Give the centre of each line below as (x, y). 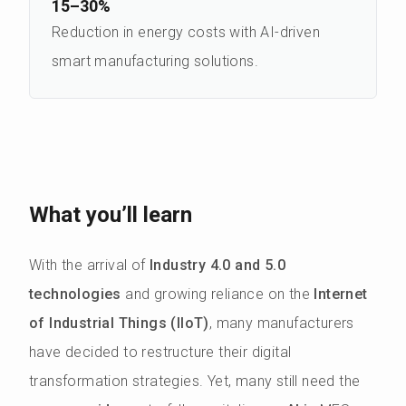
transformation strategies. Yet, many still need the (195, 381)
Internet (341, 294)
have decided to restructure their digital (160, 352)
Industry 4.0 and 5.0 (216, 265)
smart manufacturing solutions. (155, 61)
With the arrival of (87, 265)
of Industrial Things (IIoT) (119, 323)
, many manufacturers (281, 323)
